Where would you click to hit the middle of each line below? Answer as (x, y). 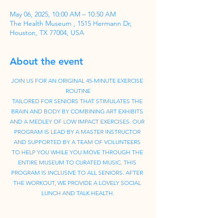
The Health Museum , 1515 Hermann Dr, (71, 23)
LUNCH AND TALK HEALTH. (78, 193)
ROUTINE (78, 91)
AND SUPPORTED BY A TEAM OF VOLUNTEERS (78, 142)
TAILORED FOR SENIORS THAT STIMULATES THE (78, 101)
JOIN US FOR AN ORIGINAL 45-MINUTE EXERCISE (78, 81)
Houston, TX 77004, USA (47, 33)
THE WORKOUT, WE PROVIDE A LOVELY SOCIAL (78, 183)
